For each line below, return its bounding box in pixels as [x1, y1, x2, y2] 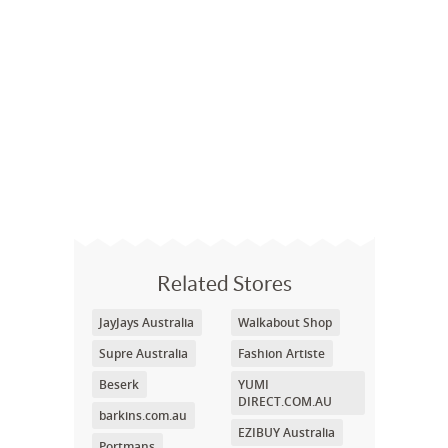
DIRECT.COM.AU [237, 393, 332, 410]
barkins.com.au [99, 407, 187, 424]
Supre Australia [99, 345, 188, 362]
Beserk [99, 376, 139, 393]
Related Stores [157, 272, 292, 295]
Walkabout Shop [237, 314, 332, 331]
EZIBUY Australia [237, 424, 335, 441]
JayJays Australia [99, 314, 194, 331]
